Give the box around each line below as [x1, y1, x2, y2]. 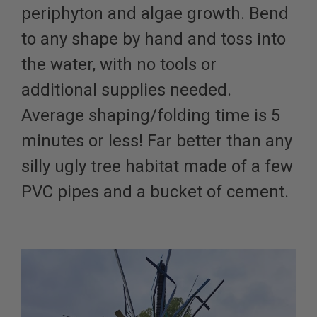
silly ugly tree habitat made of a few [21, 156, 293, 176]
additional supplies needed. [21, 79, 231, 100]
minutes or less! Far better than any [21, 130, 292, 151]
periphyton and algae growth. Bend [21, 3, 289, 23]
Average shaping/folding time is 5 [21, 105, 280, 125]
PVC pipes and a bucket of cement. [21, 181, 289, 202]
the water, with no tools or [21, 54, 217, 74]
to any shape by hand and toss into [21, 28, 286, 49]
